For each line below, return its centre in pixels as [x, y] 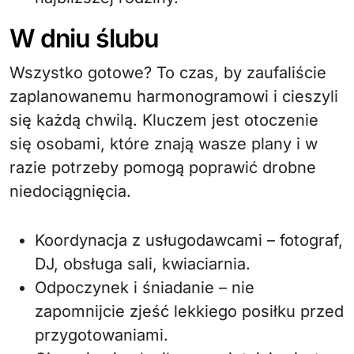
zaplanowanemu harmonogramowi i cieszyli [174, 96]
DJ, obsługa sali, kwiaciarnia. [143, 264]
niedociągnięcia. [70, 191]
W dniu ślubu [85, 38]
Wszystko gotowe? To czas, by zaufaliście [168, 73]
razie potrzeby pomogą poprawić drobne [163, 168]
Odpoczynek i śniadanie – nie [145, 288]
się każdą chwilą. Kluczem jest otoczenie [164, 120]
